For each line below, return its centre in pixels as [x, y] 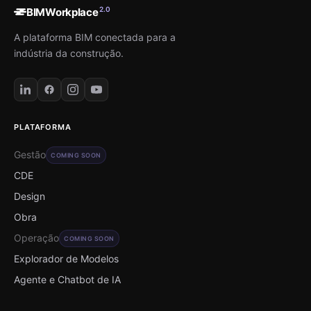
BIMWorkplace [62, 12]
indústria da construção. [69, 53]
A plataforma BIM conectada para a [95, 37]
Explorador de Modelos [66, 258]
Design [30, 196]
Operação [36, 237]
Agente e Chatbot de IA [67, 279]
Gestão [30, 154]
